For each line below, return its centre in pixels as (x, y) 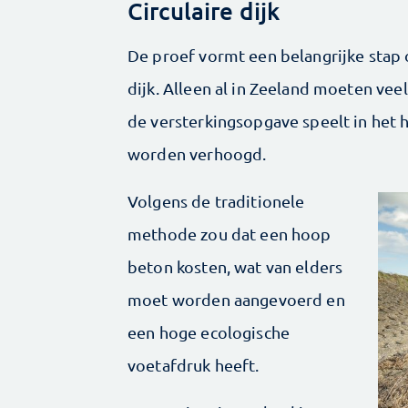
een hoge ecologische (209, 332)
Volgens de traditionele (216, 201)
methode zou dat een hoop (229, 234)
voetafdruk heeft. (194, 365)
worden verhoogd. (199, 154)
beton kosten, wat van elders (235, 267)
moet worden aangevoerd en (236, 300)
